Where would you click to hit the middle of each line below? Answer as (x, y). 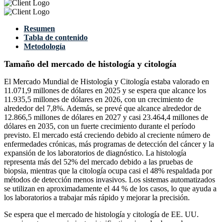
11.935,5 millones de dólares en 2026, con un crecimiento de (99, 100)
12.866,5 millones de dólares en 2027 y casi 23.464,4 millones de (106, 117)
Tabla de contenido (56, 38)
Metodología (45, 47)
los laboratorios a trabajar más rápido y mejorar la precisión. (97, 198)
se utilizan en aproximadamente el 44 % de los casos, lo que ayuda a (110, 189)
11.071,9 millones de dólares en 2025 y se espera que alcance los (105, 91)
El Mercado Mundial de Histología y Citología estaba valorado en (107, 82)
